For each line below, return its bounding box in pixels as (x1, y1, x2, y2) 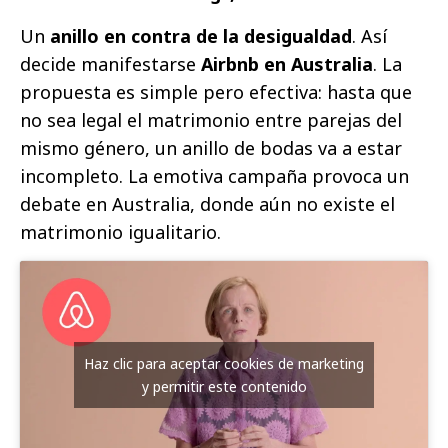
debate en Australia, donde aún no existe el (20, 191, 395, 216)
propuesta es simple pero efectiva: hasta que (20, 79, 412, 104)
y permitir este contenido (141, 377, 307, 397)
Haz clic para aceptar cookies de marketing (84, 354, 364, 374)
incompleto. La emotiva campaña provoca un (20, 163, 409, 188)
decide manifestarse (20, 51, 196, 76)
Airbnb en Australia (196, 51, 373, 76)
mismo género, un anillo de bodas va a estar (20, 135, 402, 160)
